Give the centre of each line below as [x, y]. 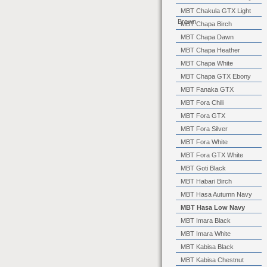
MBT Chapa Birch [206, 24]
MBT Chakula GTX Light [216, 11]
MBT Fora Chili [202, 103]
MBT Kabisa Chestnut [212, 260]
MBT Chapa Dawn [207, 37]
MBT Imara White [206, 234]
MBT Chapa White [207, 63]
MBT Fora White [204, 142]
